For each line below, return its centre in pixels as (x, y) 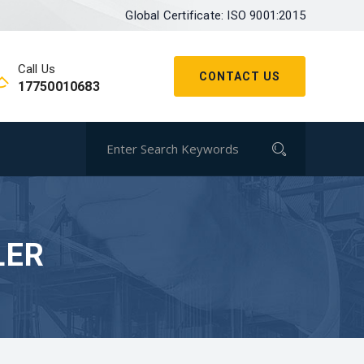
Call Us (37, 69)
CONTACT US (240, 76)
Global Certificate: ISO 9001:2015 (215, 15)
